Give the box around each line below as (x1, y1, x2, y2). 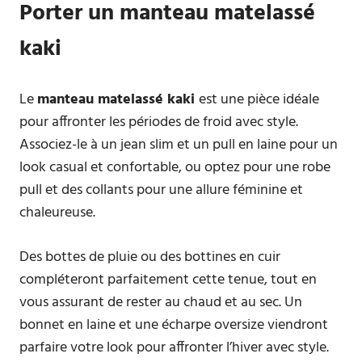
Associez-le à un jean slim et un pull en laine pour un (19, 133, 338, 157)
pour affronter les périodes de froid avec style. (19, 111, 298, 134)
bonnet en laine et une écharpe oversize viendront (19, 314, 328, 337)
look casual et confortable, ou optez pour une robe (19, 156, 330, 179)
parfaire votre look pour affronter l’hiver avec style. (19, 336, 329, 360)
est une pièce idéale (199, 88, 319, 112)
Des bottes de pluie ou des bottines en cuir (19, 246, 280, 269)
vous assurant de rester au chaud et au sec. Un (19, 291, 302, 314)
